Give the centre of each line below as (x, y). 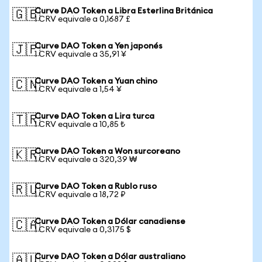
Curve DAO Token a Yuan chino (96, 81)
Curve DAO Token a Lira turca (94, 116)
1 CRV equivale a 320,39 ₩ (86, 160)
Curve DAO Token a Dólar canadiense (110, 222)
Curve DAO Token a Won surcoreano (107, 151)
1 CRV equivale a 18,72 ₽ (80, 195)
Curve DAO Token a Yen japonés (99, 46)
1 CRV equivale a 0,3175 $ (83, 230)
